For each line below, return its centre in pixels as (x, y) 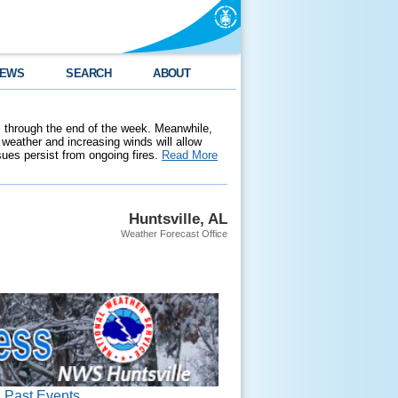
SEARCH (89, 73)
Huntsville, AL (178, 219)
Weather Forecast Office (174, 234)
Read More (190, 155)
